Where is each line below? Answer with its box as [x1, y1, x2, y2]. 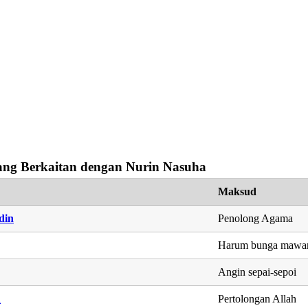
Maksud [218, 185, 257, 197]
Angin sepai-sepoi [218, 265, 297, 278]
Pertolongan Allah [218, 292, 297, 305]
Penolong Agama [218, 212, 294, 224]
